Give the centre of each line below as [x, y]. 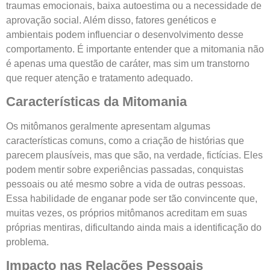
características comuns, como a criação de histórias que [125, 140]
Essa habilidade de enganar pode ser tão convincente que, [132, 198]
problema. [27, 242]
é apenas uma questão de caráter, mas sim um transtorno [128, 63]
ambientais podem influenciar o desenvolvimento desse [125, 34]
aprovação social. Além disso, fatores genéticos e [111, 20]
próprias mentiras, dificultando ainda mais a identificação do [134, 227]
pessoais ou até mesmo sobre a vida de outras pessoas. [126, 184]
